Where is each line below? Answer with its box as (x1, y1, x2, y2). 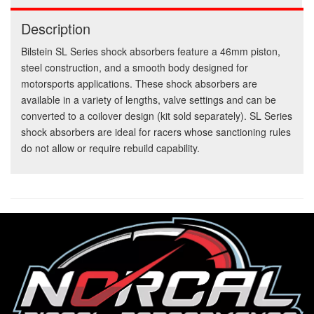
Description (21, 18, 90, 39)
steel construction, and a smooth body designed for (21, 60, 248, 75)
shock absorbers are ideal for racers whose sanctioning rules (21, 125, 291, 139)
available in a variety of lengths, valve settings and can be (21, 93, 276, 107)
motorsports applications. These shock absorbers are (21, 76, 257, 91)
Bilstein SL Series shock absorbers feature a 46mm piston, (21, 44, 280, 59)
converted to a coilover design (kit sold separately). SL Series (21, 109, 292, 123)
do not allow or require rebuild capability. (21, 141, 200, 156)
